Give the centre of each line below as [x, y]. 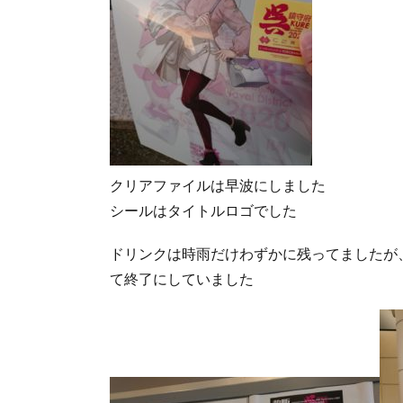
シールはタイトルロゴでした [203, 210]
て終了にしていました [182, 278]
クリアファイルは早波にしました [218, 184]
